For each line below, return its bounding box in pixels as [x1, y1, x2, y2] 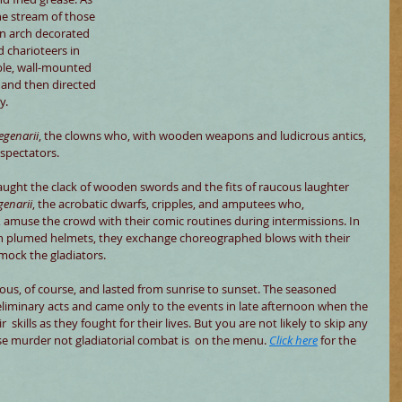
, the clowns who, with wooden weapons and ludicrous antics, [39, 127, 369, 144]
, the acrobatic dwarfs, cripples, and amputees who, [32, 196, 307, 212]
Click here [269, 332, 318, 348]
